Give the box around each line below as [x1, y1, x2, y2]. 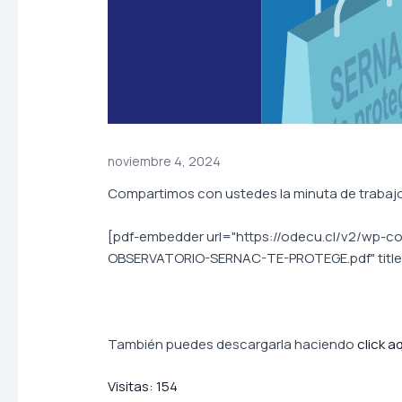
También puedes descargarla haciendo [108, 334, 358, 354]
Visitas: [108, 376, 154, 396]
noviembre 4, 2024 [108, 152, 222, 170]
